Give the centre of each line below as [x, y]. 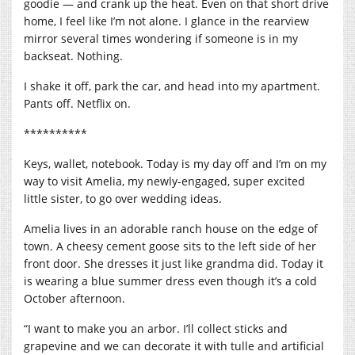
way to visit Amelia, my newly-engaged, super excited [164, 181]
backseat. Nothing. [73, 55]
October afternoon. [74, 298]
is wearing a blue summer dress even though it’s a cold [170, 281]
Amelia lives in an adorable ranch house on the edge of [171, 228]
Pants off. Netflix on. [79, 103]
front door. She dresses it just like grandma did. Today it [174, 263]
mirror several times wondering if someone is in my [161, 38]
